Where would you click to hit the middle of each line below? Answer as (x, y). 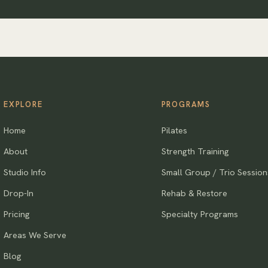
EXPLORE (23, 104)
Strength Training (195, 151)
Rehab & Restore (194, 193)
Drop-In (18, 193)
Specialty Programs (200, 214)
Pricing (16, 214)
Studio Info (25, 172)
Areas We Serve (35, 235)
